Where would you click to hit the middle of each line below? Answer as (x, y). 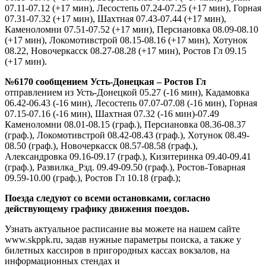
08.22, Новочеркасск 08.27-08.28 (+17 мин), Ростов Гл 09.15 (126, 50)
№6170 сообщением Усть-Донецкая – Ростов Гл (105, 81)
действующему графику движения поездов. (97, 208)
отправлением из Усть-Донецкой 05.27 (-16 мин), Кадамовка (127, 92)
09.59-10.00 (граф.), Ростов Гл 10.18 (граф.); (93, 178)
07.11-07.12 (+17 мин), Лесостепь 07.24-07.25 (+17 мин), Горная (133, 8)
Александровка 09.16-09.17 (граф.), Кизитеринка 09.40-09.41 (128, 156)
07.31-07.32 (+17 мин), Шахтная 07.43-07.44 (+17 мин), (115, 18)
